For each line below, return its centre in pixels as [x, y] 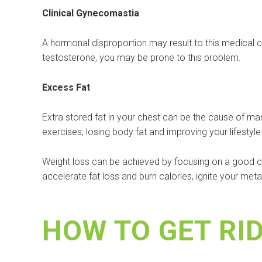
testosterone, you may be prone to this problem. [142, 58]
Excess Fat [66, 87]
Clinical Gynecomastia [91, 13]
